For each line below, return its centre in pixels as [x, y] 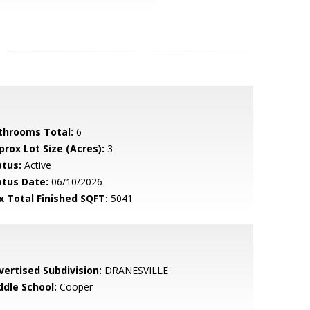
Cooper [74, 287]
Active [36, 165]
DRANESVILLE [135, 270]
